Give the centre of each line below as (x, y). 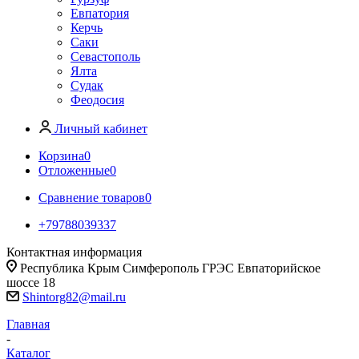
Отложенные (74, 170)
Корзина (61, 156)
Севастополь (105, 56)
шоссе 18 (31, 282)
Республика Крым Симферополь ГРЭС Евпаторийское (170, 268)
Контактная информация (74, 252)
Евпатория (100, 13)
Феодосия (97, 100)
